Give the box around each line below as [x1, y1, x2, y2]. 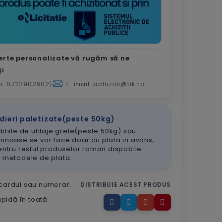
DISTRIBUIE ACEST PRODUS [80, 180, 171, 189]
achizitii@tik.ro [93, 79, 145, 89]
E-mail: [64, 79, 94, 89]
